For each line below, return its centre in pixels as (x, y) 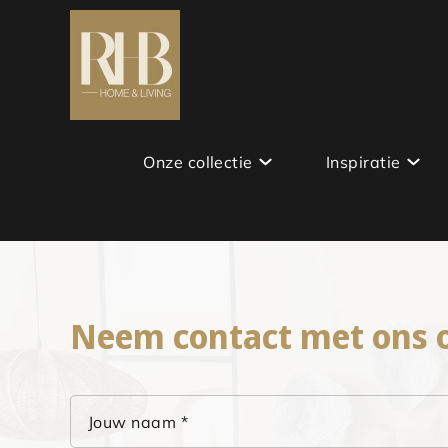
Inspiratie (363, 161)
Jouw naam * (138, 422)
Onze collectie (198, 161)
